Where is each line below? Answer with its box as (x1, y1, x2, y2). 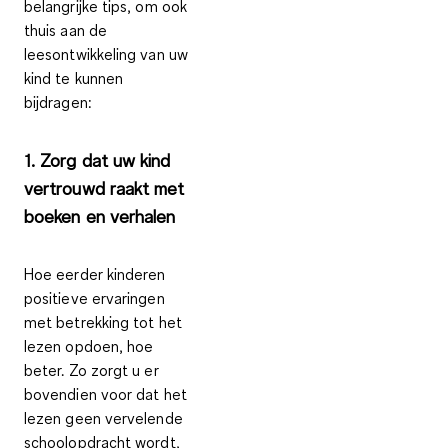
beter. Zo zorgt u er (24, 360, 159, 381)
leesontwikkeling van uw (24, 44, 188, 65)
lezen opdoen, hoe (24, 336, 154, 357)
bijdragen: (24, 92, 92, 113)
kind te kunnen (24, 68, 124, 89)
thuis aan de (24, 20, 107, 41)
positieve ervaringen (24, 288, 165, 309)
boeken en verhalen (24, 204, 176, 229)
